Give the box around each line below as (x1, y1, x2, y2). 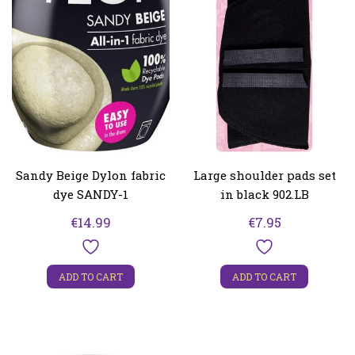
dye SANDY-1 (53, 185, 128, 202)
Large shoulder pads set (193, 166, 336, 183)
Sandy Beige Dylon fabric (16, 166, 166, 183)
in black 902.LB (219, 185, 309, 202)
